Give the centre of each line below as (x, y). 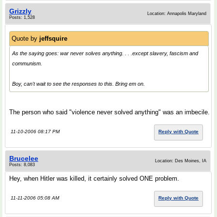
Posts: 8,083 (22, 165)
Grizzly (20, 11)
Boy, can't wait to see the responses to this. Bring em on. (78, 84)
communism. (27, 63)
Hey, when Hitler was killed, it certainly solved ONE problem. (94, 178)
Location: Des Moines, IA (181, 161)
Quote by (25, 39)
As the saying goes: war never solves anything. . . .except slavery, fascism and (105, 53)
